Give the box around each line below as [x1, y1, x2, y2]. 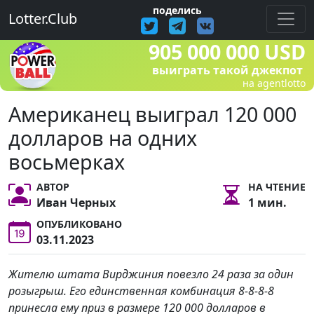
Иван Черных [36, 195, 116, 210]
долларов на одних [8, 124, 197, 151]
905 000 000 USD [149, 38, 306, 65]
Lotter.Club [8, 8, 77, 28]
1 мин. [248, 195, 287, 210]
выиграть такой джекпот [151, 62, 303, 78]
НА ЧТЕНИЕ [248, 180, 306, 193]
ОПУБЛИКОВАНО [36, 217, 122, 231]
